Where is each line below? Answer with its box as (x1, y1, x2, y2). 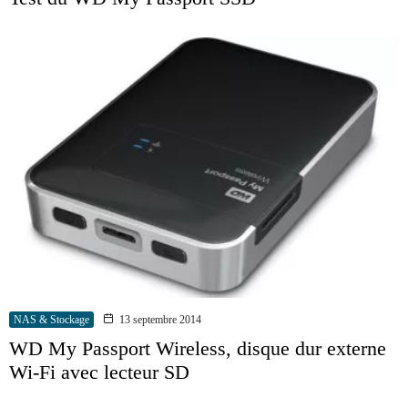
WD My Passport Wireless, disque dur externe (9, 337, 386, 360)
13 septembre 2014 (119, 313, 201, 326)
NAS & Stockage (14, 313, 89, 326)
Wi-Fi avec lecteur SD (9, 361, 189, 383)
